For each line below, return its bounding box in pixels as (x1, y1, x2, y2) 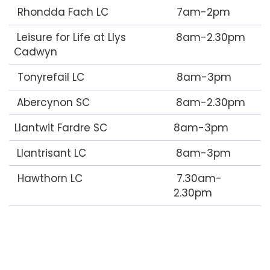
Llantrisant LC (14, 146, 86, 160)
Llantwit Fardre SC (14, 121, 110, 135)
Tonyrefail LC (14, 70, 84, 84)
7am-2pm (174, 5, 230, 19)
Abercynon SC (14, 95, 90, 110)
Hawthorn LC (14, 171, 83, 186)
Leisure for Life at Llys (14, 30, 126, 45)
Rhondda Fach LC (14, 5, 108, 19)
